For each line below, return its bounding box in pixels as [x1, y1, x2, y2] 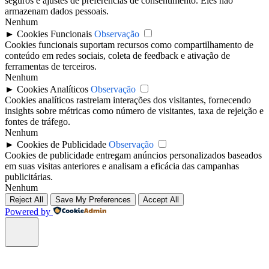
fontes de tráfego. [5, 116, 70, 127]
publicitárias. [5, 172, 53, 183]
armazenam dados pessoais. [5, 6, 109, 17]
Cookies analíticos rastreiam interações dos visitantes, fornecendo [5, 95, 251, 106]
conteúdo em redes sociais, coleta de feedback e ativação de [5, 50, 230, 61]
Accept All [143, 195, 179, 205]
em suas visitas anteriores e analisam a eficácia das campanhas [5, 161, 239, 172]
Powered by [5, 207, 50, 217]
